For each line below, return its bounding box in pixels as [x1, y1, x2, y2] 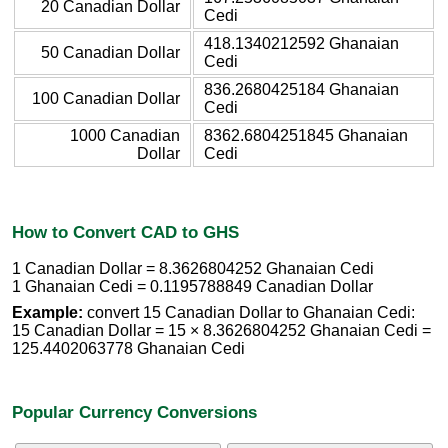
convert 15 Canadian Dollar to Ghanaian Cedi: [83, 304, 415, 322]
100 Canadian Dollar [32, 89, 180, 107]
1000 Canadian [70, 126, 180, 144]
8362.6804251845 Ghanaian [204, 126, 408, 144]
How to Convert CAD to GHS [12, 221, 239, 242]
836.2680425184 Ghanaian [204, 80, 399, 98]
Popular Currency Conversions [12, 401, 257, 422]
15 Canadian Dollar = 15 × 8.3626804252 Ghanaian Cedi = [12, 322, 431, 340]
